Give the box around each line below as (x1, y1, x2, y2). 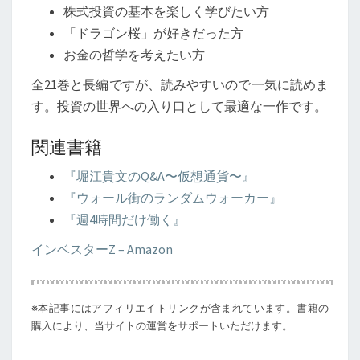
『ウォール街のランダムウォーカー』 (63, 190, 282, 206)
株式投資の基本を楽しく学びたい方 (63, 3, 269, 19)
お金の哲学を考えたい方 (63, 47, 205, 63)
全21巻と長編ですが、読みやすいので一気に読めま (31, 76, 329, 92)
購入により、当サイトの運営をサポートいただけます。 (31, 319, 292, 333)
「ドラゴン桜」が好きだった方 (63, 25, 243, 41)
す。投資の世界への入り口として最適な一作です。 (31, 98, 327, 114)
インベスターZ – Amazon (31, 241, 173, 257)
